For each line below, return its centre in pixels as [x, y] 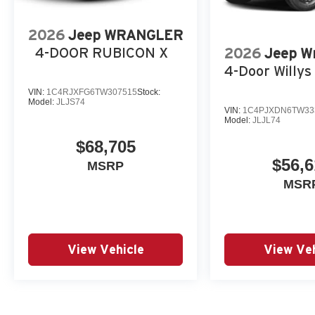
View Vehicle [105, 250]
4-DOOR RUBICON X [102, 52]
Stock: [149, 92]
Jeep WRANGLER [126, 35]
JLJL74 [267, 120]
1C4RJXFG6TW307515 [92, 92]
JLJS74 [71, 102]
